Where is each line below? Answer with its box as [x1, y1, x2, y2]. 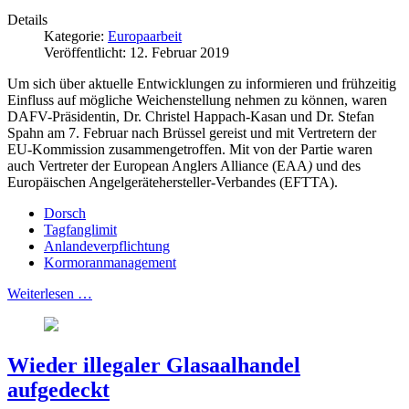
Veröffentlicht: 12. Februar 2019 [44, 45, 229, 61]
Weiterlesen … [7, 286, 92, 302]
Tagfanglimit [44, 222, 117, 238]
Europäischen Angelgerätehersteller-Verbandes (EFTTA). [7, 174, 338, 191]
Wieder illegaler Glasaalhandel [7, 353, 300, 378]
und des [316, 158, 361, 174]
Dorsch [44, 205, 86, 222]
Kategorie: [44, 28, 108, 45]
